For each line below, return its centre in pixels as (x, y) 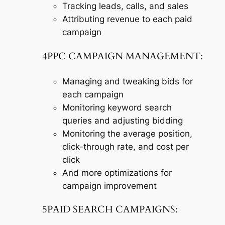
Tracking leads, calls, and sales (125, 6)
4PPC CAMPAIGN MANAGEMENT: (122, 56)
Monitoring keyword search (117, 107)
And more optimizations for (117, 173)
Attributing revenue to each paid (127, 19)
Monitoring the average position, (127, 133)
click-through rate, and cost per (125, 146)
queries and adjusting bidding (122, 120)
